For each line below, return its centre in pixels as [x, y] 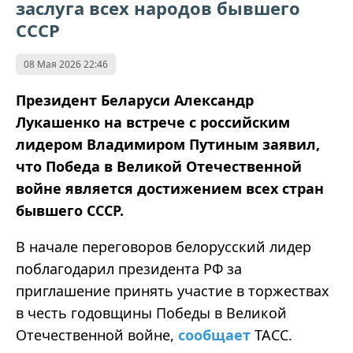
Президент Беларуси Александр [135, 100]
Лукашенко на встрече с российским [153, 123]
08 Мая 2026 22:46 [66, 65]
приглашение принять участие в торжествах [173, 291]
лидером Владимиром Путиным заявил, [168, 145]
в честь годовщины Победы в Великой [151, 313]
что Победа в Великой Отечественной [159, 167]
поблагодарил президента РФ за [129, 269]
